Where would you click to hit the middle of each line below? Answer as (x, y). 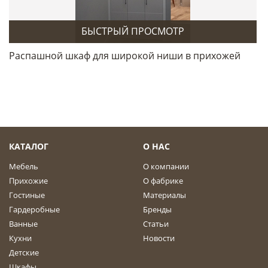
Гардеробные (34, 209)
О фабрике (163, 181)
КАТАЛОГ (29, 146)
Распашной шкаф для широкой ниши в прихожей (125, 56)
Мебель (24, 166)
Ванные (23, 224)
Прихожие (28, 181)
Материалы (165, 195)
